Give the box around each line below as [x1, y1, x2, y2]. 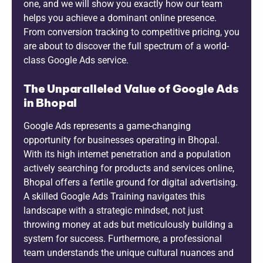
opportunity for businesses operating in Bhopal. [23, 134, 220, 146]
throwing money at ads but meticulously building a [23, 218, 233, 230]
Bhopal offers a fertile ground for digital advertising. [23, 176, 238, 188]
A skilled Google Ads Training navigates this [23, 190, 205, 202]
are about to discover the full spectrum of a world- [23, 40, 229, 52]
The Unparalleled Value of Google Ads [23, 81, 239, 96]
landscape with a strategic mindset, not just [23, 204, 203, 216]
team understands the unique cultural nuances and [23, 247, 234, 258]
